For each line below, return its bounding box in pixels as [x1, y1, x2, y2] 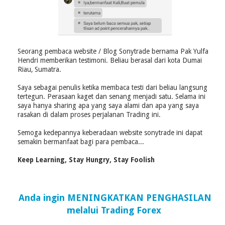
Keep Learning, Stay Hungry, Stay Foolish [18, 155, 155, 164]
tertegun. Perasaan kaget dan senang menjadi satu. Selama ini [18, 92, 205, 100]
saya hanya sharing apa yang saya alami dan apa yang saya [18, 101, 199, 109]
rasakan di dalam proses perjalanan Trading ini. [18, 110, 161, 119]
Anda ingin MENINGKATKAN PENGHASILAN [19, 192, 211, 203]
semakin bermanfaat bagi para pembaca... [18, 137, 144, 146]
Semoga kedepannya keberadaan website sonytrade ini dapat [18, 128, 202, 137]
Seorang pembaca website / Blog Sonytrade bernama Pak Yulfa [18, 47, 208, 55]
